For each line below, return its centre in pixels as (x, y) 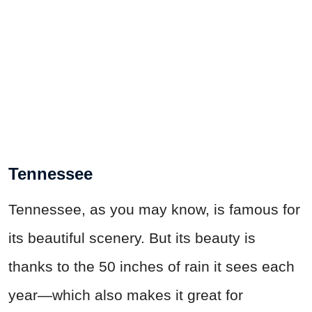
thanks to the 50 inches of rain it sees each (151, 267)
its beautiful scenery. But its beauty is (132, 238)
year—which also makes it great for (126, 295)
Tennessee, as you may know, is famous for (154, 210)
